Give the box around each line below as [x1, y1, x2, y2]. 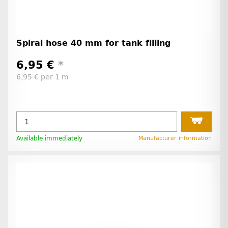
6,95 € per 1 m [16, 73, 69, 82]
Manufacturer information [138, 135, 212, 142]
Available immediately [16, 135, 82, 142]
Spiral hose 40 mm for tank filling [16, 38, 170, 48]
